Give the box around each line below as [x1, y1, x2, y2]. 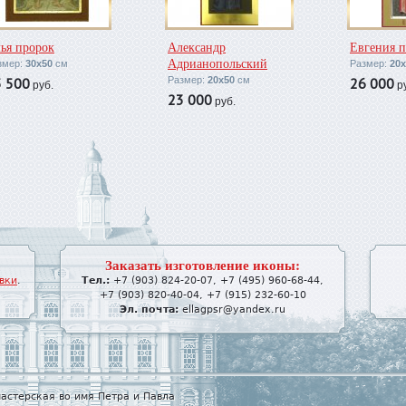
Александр [168, 38, 226, 55]
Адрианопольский [168, 54, 267, 72]
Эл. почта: [120, 304, 179, 315]
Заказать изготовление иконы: [105, 255, 300, 275]
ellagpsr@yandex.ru [182, 304, 285, 315]
